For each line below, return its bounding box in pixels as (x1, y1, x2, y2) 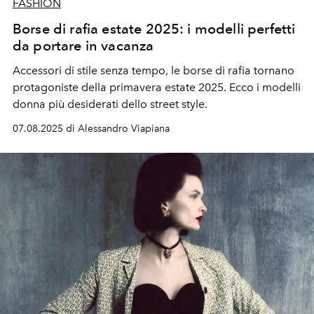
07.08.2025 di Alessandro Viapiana (13, 122, 170, 135)
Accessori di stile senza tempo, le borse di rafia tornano (13, 63, 294, 77)
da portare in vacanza (13, 36, 154, 54)
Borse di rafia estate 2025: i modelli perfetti (13, 20, 296, 37)
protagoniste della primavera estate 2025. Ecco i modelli (13, 80, 301, 94)
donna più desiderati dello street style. (13, 97, 207, 111)
